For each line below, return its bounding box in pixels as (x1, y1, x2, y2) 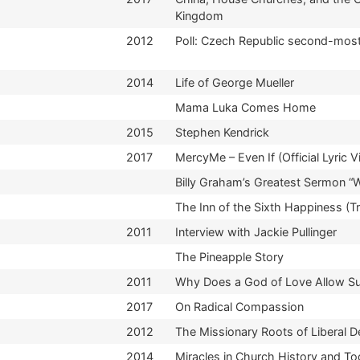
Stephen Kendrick (175, 125, 269, 139)
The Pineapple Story (175, 249, 284, 264)
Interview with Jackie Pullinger (175, 224, 337, 239)
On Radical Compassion (175, 299, 304, 313)
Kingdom (175, 8, 223, 22)
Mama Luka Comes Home (175, 100, 316, 114)
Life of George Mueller (175, 75, 294, 89)
